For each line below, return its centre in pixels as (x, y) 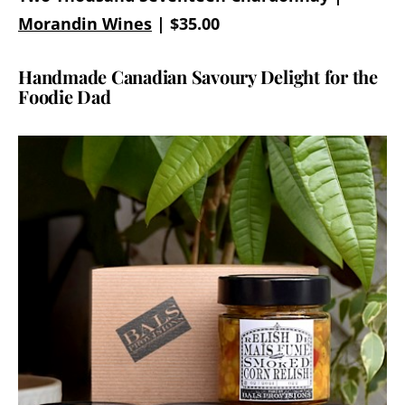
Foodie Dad (65, 96)
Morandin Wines (85, 23)
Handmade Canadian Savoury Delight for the (198, 76)
